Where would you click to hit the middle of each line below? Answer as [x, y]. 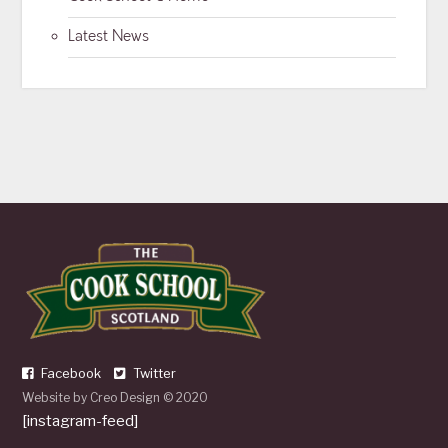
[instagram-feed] [80, 420]
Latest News [109, 37]
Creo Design [125, 397]
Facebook [70, 372]
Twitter [153, 372]
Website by [56, 397]
